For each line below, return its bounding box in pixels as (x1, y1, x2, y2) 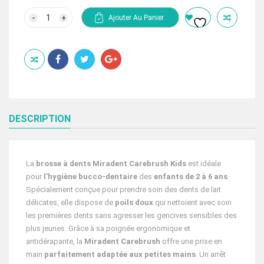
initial (63, 6, 87, 18)
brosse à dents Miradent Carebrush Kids (34, 159, 186, 169)
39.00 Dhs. (118, 28, 163, 40)
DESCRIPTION (9, 113, 71, 125)
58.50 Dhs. (63, 28, 108, 40)
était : (63, 17, 89, 29)
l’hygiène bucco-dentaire (44, 172, 137, 181)
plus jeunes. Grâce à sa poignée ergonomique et (26, 224, 190, 233)
